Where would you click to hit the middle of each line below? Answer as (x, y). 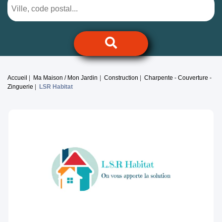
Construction (121, 78)
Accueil (17, 78)
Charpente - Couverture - (178, 78)
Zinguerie (20, 87)
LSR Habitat (56, 87)
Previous (52, 174)
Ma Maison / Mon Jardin (66, 78)
